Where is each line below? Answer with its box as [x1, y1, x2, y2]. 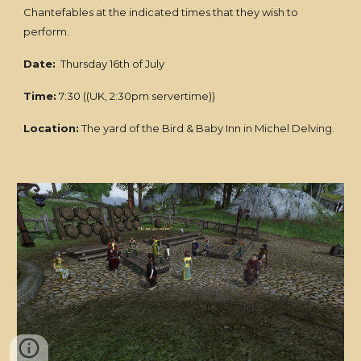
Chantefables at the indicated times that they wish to [23, 6, 299, 19]
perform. [23, 25, 70, 38]
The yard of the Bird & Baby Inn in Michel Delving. [79, 122, 335, 135]
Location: [23, 122, 80, 135]
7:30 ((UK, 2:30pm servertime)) [56, 89, 216, 102]
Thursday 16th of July [56, 57, 165, 70]
